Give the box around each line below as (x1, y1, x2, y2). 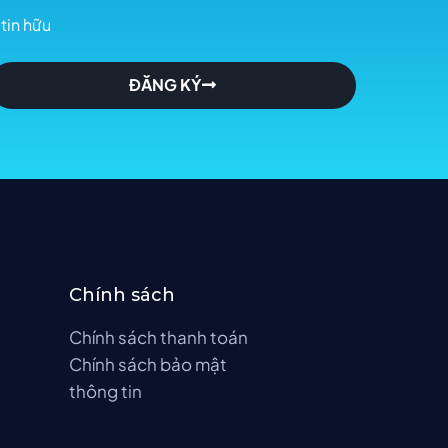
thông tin (69, 379, 143, 402)
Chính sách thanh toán (69, 325, 249, 348)
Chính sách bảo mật (69, 352, 228, 375)
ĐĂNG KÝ (129, 74, 203, 96)
